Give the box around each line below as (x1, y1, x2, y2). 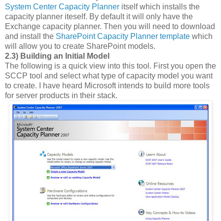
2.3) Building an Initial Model (5, 52, 110, 61)
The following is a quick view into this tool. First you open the (5, 62, 216, 71)
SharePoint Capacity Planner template (56, 32, 190, 41)
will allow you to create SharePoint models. (5, 42, 155, 51)
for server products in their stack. (5, 91, 117, 100)
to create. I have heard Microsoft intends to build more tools (5, 81, 210, 90)
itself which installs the (119, 2, 200, 11)
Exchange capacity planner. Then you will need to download (5, 22, 215, 31)
